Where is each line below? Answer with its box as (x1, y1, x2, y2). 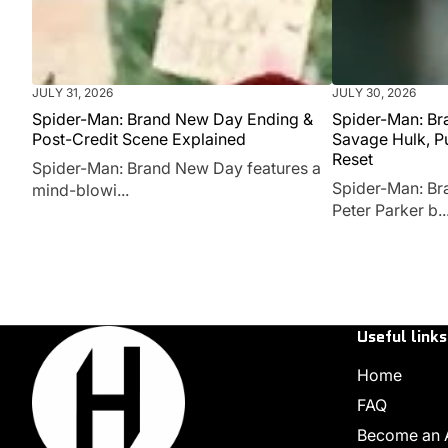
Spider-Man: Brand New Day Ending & (32, 108, 313, 129)
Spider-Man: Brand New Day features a (32, 157, 321, 178)
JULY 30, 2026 (332, 84, 416, 100)
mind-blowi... (32, 179, 129, 200)
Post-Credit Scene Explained (32, 128, 246, 149)
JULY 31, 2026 (32, 84, 113, 100)
